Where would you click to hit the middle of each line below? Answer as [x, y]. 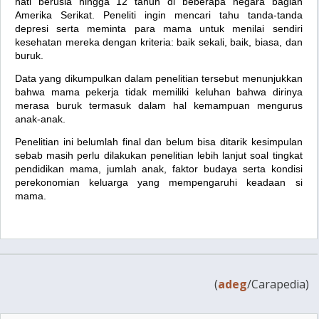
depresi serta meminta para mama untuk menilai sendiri [159, 28]
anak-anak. [40, 119]
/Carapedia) [278, 284]
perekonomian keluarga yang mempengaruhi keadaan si [159, 183]
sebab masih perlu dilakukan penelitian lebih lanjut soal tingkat [159, 156]
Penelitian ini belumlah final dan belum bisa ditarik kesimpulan [159, 142]
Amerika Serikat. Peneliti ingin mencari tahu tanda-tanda [159, 15]
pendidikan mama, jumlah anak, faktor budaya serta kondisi [159, 169]
